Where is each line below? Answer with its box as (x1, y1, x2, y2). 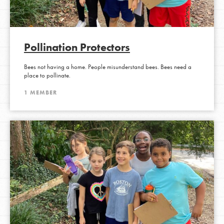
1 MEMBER (23, 88, 57, 96)
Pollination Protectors (23, 39, 130, 54)
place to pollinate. (23, 71, 70, 79)
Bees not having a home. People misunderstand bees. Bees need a (23, 62, 191, 71)
